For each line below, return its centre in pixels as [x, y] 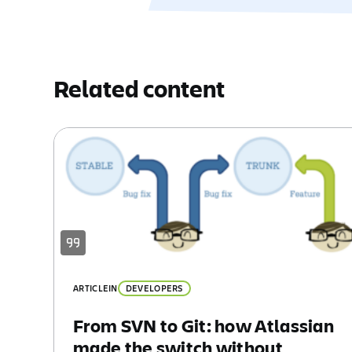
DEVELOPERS [154, 288]
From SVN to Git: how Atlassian [203, 326]
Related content [139, 88]
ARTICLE [91, 288]
